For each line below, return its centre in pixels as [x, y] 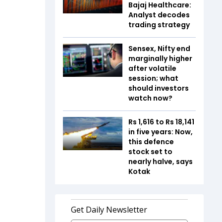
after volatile [152, 68]
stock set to [150, 151]
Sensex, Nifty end [159, 48]
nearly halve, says [161, 161]
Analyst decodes [159, 15]
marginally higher [160, 58]
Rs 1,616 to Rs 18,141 [161, 122]
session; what [153, 78]
